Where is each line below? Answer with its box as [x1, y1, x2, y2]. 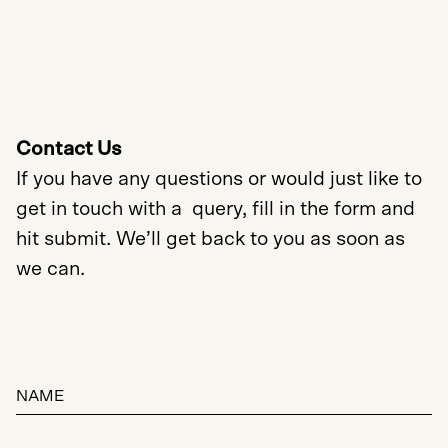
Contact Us [16, 139, 122, 159]
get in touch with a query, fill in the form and [16, 199, 415, 219]
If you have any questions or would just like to [16, 169, 422, 189]
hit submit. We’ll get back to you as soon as [16, 229, 405, 249]
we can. [16, 259, 85, 279]
